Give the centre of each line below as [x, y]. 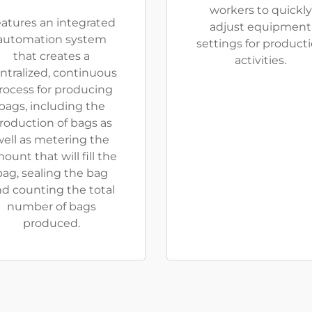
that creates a [52, 56]
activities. [260, 60]
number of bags [52, 206]
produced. [52, 223]
